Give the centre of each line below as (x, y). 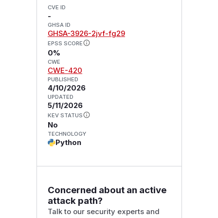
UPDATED (60, 97)
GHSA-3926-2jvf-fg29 (86, 34)
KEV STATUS (65, 115)
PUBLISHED (63, 80)
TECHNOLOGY (67, 134)
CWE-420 (65, 71)
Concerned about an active (107, 190)
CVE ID (56, 8)
